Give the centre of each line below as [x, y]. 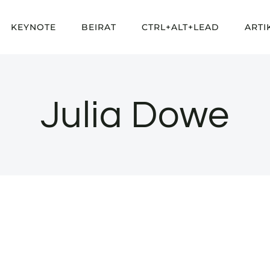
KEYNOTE [34, 27]
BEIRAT [99, 27]
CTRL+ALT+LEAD [181, 27]
